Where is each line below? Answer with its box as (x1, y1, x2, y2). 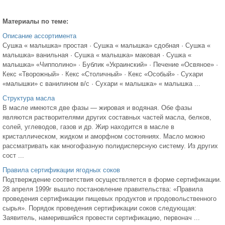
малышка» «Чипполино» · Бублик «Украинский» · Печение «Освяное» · (3, 60, 218, 68)
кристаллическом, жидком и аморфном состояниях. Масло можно (3, 132, 205, 140)
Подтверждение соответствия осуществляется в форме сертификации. (3, 175, 221, 183)
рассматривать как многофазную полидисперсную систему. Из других (3, 142, 218, 150)
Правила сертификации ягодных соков (3, 166, 120, 174)
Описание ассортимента (3, 32, 76, 40)
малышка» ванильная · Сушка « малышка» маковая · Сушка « (3, 51, 191, 59)
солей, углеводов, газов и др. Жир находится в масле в (3, 123, 174, 131)
